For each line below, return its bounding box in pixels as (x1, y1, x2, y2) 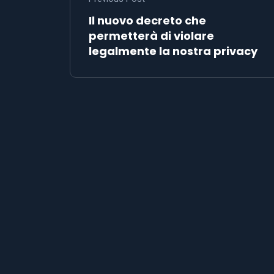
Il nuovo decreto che (89, 12, 206, 28)
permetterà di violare (89, 28, 214, 43)
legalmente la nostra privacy (89, 43, 257, 59)
